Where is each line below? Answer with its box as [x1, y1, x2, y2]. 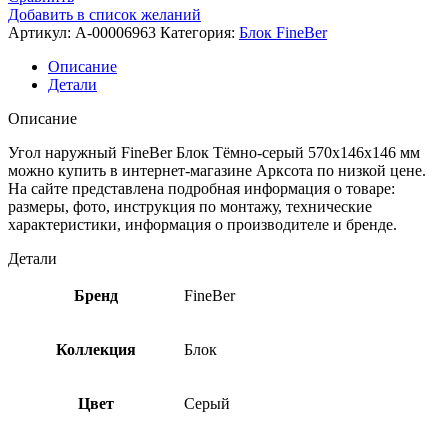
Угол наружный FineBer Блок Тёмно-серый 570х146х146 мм [8, 143, 420, 161]
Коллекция [55, 340, 136, 358]
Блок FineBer [239, 23, 327, 41]
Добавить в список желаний [8, 5, 201, 23]
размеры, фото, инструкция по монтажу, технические [8, 197, 372, 215]
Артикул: [8, 23, 75, 41]
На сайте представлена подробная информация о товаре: [8, 179, 395, 197]
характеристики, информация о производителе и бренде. [8, 215, 397, 233]
